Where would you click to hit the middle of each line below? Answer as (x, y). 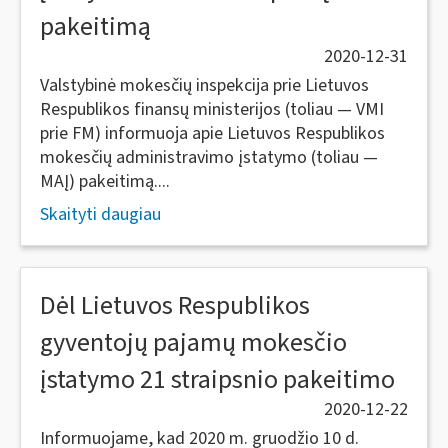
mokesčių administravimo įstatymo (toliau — (209, 157)
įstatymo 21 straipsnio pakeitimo (217, 379)
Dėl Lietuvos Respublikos (175, 305)
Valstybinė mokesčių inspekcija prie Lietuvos (204, 85)
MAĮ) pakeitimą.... (105, 181)
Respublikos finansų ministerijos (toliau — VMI (212, 109)
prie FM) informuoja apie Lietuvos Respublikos (212, 133)
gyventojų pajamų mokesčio (193, 342)
